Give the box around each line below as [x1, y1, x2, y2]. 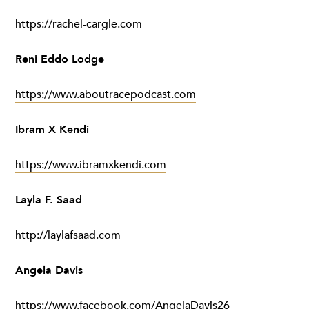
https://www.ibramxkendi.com [15, 157, 166, 172]
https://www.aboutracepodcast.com [15, 87, 196, 102]
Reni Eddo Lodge [15, 52, 104, 67]
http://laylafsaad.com [15, 228, 121, 243]
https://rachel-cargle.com [15, 17, 142, 32]
